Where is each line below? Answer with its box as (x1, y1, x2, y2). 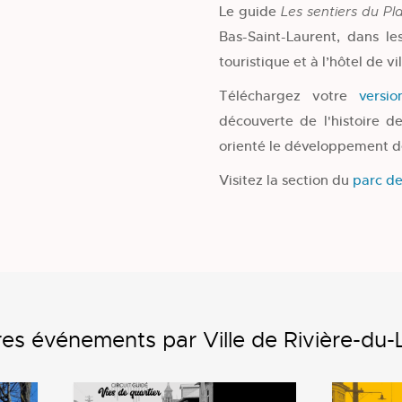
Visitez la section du (219, 170, 353, 188)
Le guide (219, 2, 281, 20)
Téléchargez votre (219, 86, 360, 104)
